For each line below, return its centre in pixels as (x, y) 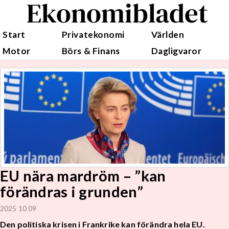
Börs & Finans (91, 51)
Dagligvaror (176, 51)
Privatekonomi (93, 35)
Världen (168, 35)
